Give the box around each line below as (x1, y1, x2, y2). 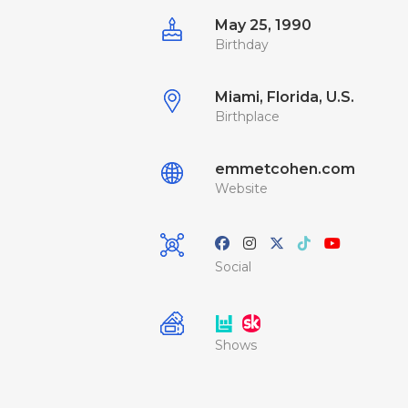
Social (215, 259, 251, 275)
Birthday (215, 36, 269, 53)
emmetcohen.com (215, 160, 355, 178)
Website (215, 180, 268, 197)
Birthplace (215, 108, 280, 125)
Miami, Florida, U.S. (215, 88, 354, 106)
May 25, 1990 (215, 16, 311, 34)
